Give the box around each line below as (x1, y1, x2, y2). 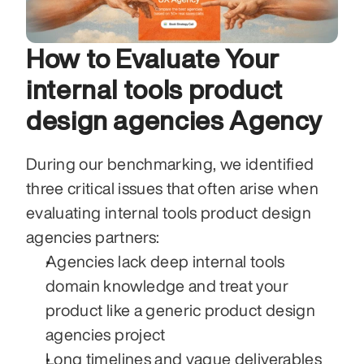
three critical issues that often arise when (26, 179, 319, 197)
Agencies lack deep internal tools (45, 252, 285, 270)
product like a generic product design (45, 301, 315, 318)
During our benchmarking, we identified (26, 154, 314, 172)
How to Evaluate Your (26, 45, 279, 71)
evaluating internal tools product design (26, 203, 312, 221)
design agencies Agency (26, 106, 323, 133)
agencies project (45, 325, 166, 343)
